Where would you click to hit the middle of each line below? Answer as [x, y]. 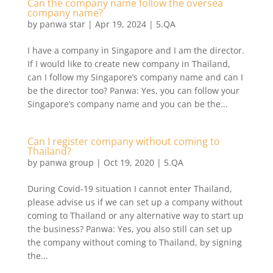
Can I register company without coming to [123, 141]
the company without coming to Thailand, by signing [134, 242]
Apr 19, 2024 [120, 24]
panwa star [62, 24]
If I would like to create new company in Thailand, [129, 64]
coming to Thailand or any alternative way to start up [135, 215]
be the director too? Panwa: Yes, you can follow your [133, 90]
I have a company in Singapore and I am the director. [136, 50]
